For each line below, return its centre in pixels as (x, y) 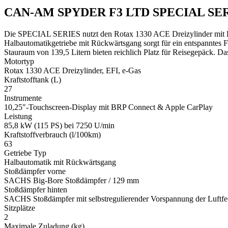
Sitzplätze (20, 208)
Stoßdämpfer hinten (36, 189)
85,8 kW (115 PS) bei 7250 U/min (59, 125)
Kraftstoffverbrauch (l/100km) (52, 134)
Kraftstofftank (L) (33, 79)
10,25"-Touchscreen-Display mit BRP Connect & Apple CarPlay (108, 107)
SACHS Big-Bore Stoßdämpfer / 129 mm (72, 180)
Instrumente (23, 98)
